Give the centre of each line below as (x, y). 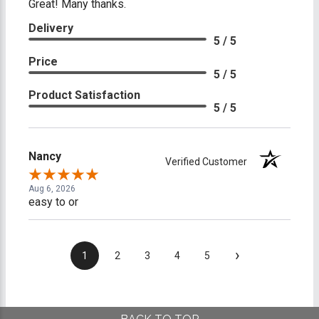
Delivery (51, 28)
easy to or (53, 202)
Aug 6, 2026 (52, 189)
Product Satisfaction (84, 95)
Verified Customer (210, 162)
